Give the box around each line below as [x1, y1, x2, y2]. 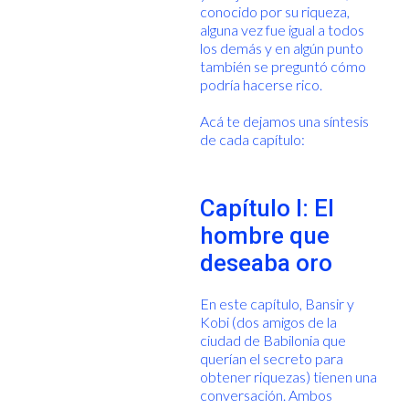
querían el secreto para [199, 349, 343, 367]
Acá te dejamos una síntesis [199, 111, 369, 130]
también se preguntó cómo [199, 57, 366, 75]
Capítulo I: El [199, 194, 334, 222]
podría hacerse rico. [199, 75, 322, 93]
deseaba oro [199, 248, 332, 277]
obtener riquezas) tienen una [199, 367, 377, 385]
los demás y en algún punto [199, 38, 363, 57]
